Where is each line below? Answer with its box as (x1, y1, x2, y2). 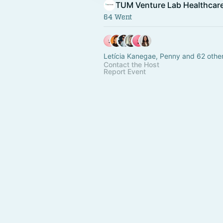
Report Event (104, 67, 146, 76)
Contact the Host (104, 60, 159, 69)
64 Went (104, 13, 132, 21)
